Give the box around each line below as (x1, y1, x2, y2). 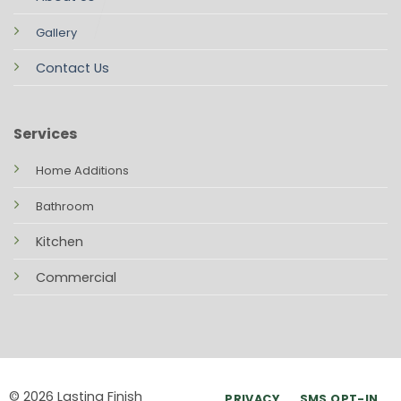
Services (13, 123, 77, 144)
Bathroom (35, 197, 94, 215)
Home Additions (35, 161, 129, 179)
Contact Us (35, 59, 109, 78)
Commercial (35, 268, 116, 286)
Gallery (35, 24, 77, 42)
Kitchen (35, 232, 83, 251)
